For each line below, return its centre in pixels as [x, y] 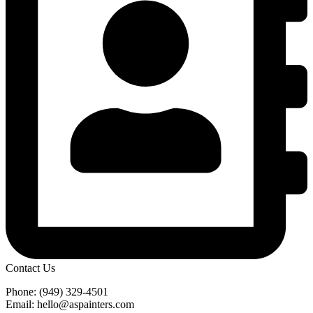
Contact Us [30, 268]
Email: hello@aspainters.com [70, 305]
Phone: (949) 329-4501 [57, 292]
